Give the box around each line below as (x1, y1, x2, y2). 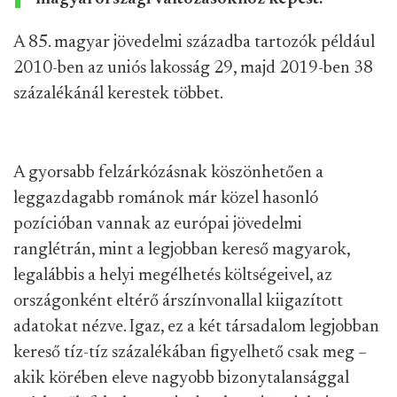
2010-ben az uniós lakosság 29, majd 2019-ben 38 (13, 59, 373, 77)
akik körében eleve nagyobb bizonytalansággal (13, 370, 349, 387)
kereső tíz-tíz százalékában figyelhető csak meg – (13, 344, 367, 362)
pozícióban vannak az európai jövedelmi (13, 215, 302, 233)
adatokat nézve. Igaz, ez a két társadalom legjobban (13, 318, 379, 336)
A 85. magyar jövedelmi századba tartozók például (13, 34, 375, 51)
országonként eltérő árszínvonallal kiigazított (13, 292, 343, 310)
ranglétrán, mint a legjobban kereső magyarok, (13, 241, 350, 259)
